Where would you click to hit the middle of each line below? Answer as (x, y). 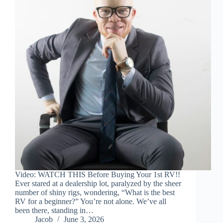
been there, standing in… (54, 211)
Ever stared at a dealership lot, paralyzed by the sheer (98, 184)
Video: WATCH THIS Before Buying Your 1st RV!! (98, 175)
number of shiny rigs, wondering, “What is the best (95, 193)
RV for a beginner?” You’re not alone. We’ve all (91, 202)
